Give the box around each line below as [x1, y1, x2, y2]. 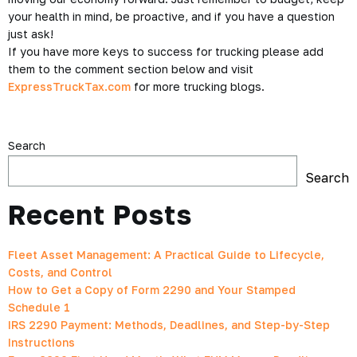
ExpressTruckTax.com [8, 80, 131, 93]
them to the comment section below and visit [8, 62, 253, 76]
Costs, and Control [8, 265, 112, 279]
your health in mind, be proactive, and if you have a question [8, 10, 335, 23]
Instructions [8, 335, 75, 349]
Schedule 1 [8, 300, 70, 314]
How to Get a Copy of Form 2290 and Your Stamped [8, 283, 296, 296]
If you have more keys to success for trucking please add [8, 45, 324, 58]
